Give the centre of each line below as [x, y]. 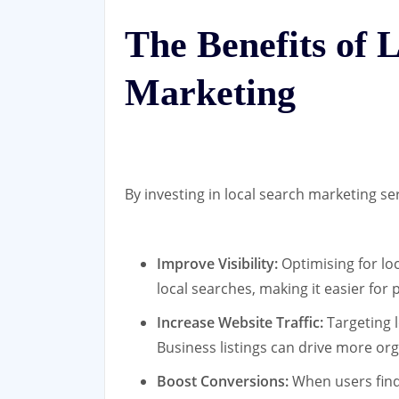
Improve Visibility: [217, 263]
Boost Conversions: [223, 381]
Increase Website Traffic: [240, 322]
